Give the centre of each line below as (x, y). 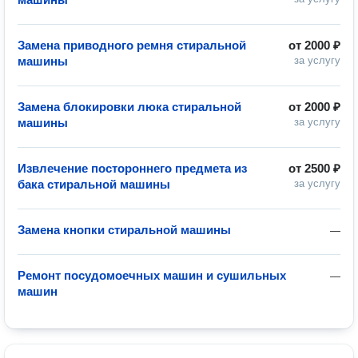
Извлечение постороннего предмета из (132, 168)
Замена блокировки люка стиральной (129, 107)
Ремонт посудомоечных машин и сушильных (152, 275)
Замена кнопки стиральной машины (124, 230)
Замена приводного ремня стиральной (132, 45)
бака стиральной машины (94, 184)
